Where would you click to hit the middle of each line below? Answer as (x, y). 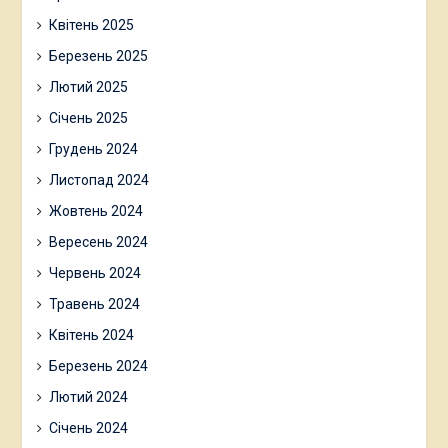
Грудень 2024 (93, 149)
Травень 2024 (94, 304)
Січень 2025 (88, 118)
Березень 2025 (98, 56)
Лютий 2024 (88, 397)
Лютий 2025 (88, 87)
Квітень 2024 (91, 335)
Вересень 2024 (98, 242)
